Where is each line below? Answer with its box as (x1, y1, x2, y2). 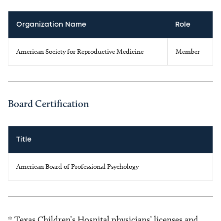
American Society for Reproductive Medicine (16, 47, 144, 56)
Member (176, 47, 200, 56)
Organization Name (16, 22, 86, 28)
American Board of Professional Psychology (16, 162, 139, 171)
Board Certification (8, 98, 89, 110)
